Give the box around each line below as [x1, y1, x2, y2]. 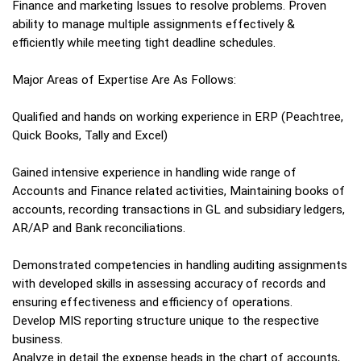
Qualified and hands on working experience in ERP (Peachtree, [12, 110, 343, 125]
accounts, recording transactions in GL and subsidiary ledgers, [12, 202, 345, 218]
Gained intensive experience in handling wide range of [12, 165, 297, 180]
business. [12, 332, 63, 347]
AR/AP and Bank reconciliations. [12, 221, 185, 236]
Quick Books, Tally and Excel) [12, 128, 168, 143]
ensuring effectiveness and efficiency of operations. [12, 295, 293, 310]
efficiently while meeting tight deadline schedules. [12, 35, 276, 51]
